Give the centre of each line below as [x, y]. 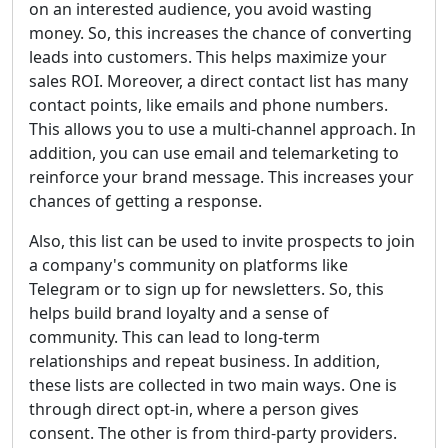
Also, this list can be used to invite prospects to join [222, 241]
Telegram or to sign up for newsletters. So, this [206, 289]
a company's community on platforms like [188, 265]
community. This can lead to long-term [174, 337]
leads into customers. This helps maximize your [208, 57]
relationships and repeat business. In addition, [204, 361]
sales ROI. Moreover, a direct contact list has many [218, 81]
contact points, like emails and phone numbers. [208, 105]
